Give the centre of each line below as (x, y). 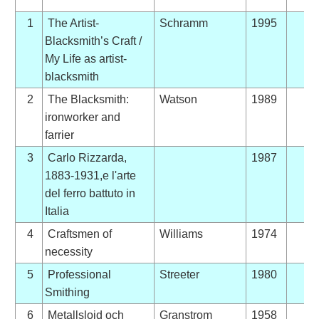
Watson (177, 99)
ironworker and (82, 117)
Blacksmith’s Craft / (93, 41)
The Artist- (72, 23)
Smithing (67, 292)
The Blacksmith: (87, 99)
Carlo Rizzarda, (85, 157)
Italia (57, 211)
